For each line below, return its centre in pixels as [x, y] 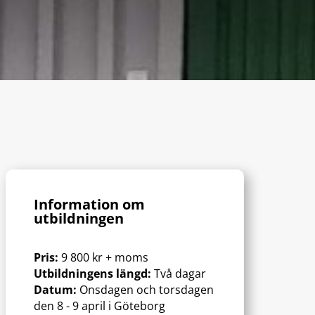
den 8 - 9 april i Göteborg [100, 306]
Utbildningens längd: [94, 273]
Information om [90, 204]
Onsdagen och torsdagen [147, 289]
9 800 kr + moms [105, 257]
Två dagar [180, 273]
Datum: [57, 289]
